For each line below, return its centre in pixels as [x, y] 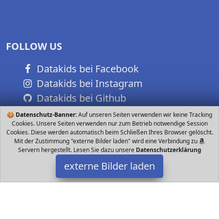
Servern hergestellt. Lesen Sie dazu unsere [77, 150]
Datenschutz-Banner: [46, 115]
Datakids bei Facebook [86, 69]
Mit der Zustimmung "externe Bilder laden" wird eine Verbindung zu [107, 141]
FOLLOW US [34, 46]
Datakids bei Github [80, 98]
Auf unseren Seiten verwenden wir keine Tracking [144, 115]
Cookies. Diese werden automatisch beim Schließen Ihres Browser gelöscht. [109, 132]
